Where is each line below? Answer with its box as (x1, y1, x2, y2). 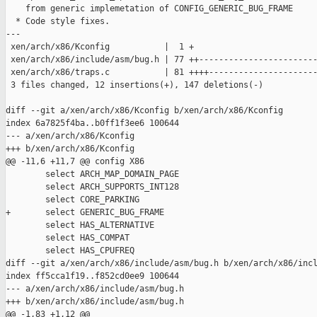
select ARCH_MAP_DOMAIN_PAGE (6, 169, 179, 180)
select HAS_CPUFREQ (6, 246, 134, 256)
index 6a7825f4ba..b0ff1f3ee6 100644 (6, 118, 179, 129)
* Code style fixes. (6, 16, 110, 27)
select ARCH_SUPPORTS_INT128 (6, 182, 179, 192)
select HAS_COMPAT (6, 233, 129, 243)
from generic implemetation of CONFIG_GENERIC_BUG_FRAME (6, 4, 293, 14)
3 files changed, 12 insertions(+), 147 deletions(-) (6, 80, 263, 91)
